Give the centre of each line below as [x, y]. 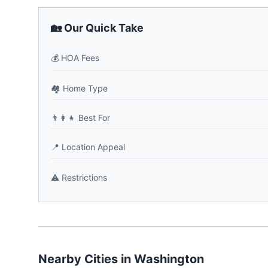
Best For [94, 118]
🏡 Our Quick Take [97, 28]
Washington [169, 259]
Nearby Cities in [86, 259]
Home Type [85, 88]
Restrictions [84, 177]
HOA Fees [80, 58]
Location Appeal [93, 147]
